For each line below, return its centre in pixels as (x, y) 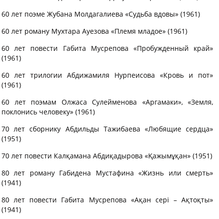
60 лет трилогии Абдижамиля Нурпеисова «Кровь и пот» (107, 75)
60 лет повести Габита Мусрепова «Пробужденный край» (107, 48)
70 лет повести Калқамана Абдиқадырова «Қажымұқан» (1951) (107, 156)
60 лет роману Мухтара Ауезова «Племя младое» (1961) (94, 31)
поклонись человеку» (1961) (48, 112)
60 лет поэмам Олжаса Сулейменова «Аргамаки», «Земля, (107, 102)
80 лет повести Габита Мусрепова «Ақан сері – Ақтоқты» (107, 200)
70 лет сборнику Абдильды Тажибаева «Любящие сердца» (107, 129)
